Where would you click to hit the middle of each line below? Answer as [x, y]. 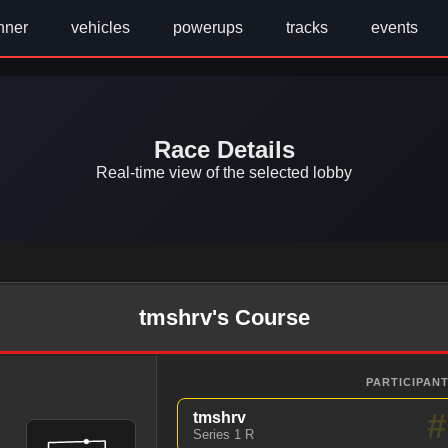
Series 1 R [223, 434]
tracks [307, 27]
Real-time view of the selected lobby [224, 172]
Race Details [224, 149]
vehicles [100, 27]
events [394, 27]
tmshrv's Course [224, 317]
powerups [208, 27]
